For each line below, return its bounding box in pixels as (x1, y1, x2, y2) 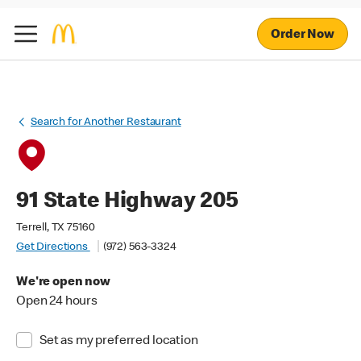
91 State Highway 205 (16, 191, 239, 214)
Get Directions (16, 242, 90, 253)
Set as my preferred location (39, 335, 198, 348)
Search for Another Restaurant (31, 117, 181, 128)
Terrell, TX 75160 (16, 222, 95, 234)
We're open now (16, 276, 110, 289)
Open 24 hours (16, 296, 98, 309)
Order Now (271, 28, 334, 42)
